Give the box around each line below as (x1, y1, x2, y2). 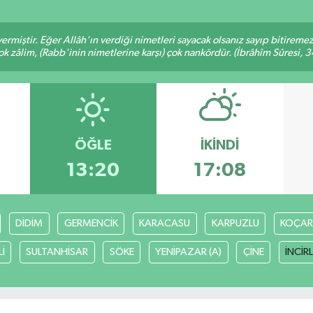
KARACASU (139, 218, 191, 229)
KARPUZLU (211, 218, 259, 229)
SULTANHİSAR (26, 247, 88, 258)
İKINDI (201, 138, 240, 152)
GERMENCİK (64, 218, 118, 229)
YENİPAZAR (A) (155, 247, 221, 258)
